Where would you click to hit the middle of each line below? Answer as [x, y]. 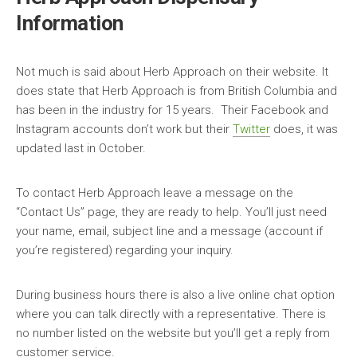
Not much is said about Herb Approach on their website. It [172, 71]
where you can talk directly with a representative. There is [171, 314]
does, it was [304, 129]
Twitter [251, 129]
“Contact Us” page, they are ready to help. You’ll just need [171, 212]
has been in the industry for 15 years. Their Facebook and [172, 110]
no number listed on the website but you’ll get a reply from [173, 333]
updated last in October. [81, 148]
